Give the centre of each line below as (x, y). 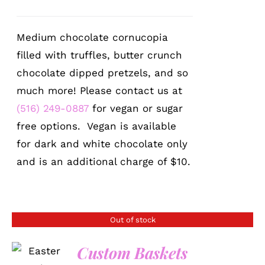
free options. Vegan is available (97, 126)
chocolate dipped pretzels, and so (103, 72)
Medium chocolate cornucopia (93, 37)
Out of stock (132, 219)
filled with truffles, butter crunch (100, 55)
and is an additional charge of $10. (104, 161)
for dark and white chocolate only (102, 143)
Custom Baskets (132, 252)
